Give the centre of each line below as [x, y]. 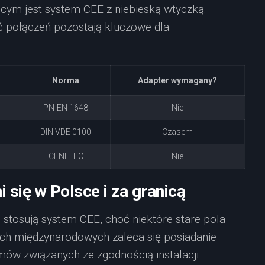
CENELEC [66, 156]
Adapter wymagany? [177, 80]
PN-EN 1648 [66, 108]
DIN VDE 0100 [66, 132]
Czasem [177, 132]
